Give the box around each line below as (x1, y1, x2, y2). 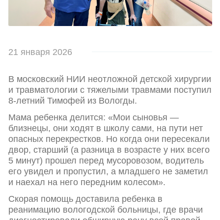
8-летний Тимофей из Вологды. (8, 96, 137, 106)
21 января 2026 (8, 47, 72, 57)
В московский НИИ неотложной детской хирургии (8, 74, 211, 84)
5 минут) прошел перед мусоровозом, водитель (8, 156, 204, 166)
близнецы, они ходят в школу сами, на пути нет (8, 123, 203, 134)
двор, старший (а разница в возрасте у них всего (8, 145, 210, 155)
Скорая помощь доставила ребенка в (8, 194, 163, 204)
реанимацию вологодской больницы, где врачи (8, 205, 203, 215)
